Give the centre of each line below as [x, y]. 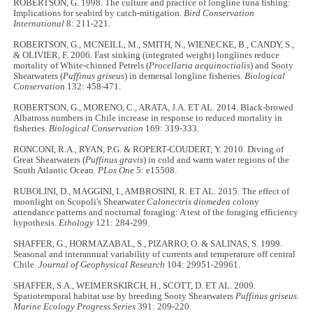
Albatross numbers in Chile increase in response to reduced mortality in [148, 118]
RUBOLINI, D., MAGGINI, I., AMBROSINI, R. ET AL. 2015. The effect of [152, 191]
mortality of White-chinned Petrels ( [81, 65]
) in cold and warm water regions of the [217, 160]
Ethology [77, 223]
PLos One [116, 170]
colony [245, 202]
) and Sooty [272, 65]
